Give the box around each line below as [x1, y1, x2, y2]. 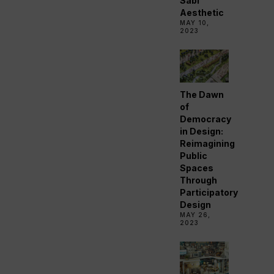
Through [180, 174, 218, 185]
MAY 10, [180, 18, 210, 26]
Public [180, 150, 208, 161]
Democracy [180, 113, 232, 124]
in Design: [180, 125, 224, 136]
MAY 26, [180, 210, 211, 218]
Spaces [180, 162, 214, 173]
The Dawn [180, 89, 224, 100]
